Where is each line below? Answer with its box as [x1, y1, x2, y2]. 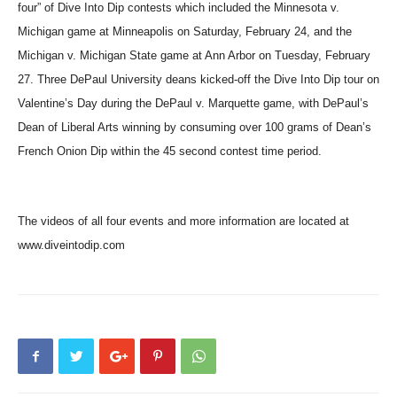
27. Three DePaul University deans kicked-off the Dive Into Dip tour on [18, 73, 379, 86]
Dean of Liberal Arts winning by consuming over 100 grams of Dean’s [18, 121, 371, 134]
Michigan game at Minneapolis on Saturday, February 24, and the [18, 25, 352, 38]
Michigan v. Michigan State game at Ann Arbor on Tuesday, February [18, 49, 370, 62]
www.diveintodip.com [18, 238, 125, 252]
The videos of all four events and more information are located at [18, 214, 349, 228]
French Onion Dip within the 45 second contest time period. [18, 144, 322, 158]
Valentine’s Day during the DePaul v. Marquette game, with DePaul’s [18, 97, 369, 110]
